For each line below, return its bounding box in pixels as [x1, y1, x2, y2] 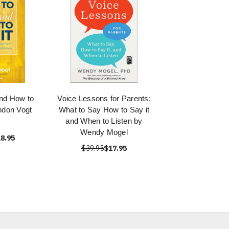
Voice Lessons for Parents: [57, 94, 151, 103]
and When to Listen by [65, 117, 143, 125]
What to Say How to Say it [58, 105, 150, 114]
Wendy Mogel [80, 128, 128, 136]
